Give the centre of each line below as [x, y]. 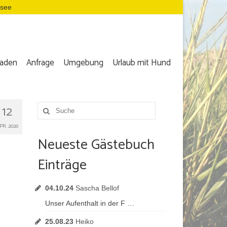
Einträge [62, 165]
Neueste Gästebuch [96, 145]
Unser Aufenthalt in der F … [89, 203]
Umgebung [83, 63]
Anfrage [40, 63]
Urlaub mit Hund [141, 63]
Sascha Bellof [97, 188]
